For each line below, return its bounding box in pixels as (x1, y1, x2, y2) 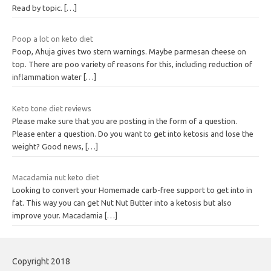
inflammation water (12, 73, 83, 82)
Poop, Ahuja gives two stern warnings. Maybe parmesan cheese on (12, 47, 246, 56)
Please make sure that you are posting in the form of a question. (12, 116, 237, 125)
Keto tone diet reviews (12, 103, 91, 113)
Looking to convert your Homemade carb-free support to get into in (12, 186, 252, 195)
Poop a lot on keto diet (12, 34, 93, 44)
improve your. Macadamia (12, 211, 105, 220)
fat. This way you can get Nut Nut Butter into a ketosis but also (12, 198, 232, 207)
